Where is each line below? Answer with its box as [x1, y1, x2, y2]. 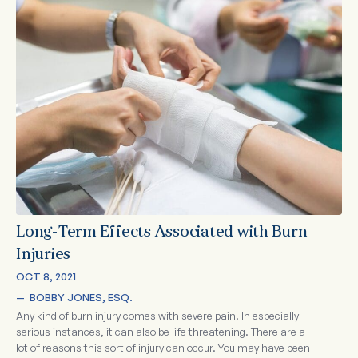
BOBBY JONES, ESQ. [30, 291, 133, 304]
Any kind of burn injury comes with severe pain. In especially [16, 309, 299, 323]
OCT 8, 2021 [16, 270, 76, 284]
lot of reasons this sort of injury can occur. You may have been [16, 341, 310, 355]
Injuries [16, 247, 70, 264]
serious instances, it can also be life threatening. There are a [16, 325, 305, 339]
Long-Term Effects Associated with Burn [16, 225, 308, 241]
